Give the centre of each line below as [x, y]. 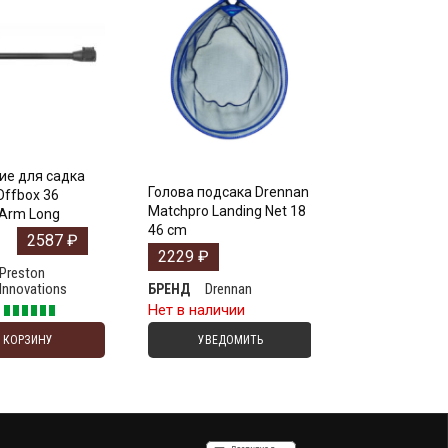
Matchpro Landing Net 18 [227, 210]
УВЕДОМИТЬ [230, 339]
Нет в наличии [197, 309]
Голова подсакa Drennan [229, 191]
